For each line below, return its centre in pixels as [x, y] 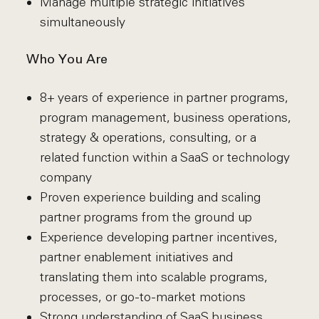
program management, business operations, [165, 117]
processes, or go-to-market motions [142, 297]
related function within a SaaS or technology [164, 157]
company [66, 177]
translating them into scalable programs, [153, 277]
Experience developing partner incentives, [158, 237]
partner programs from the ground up [146, 217]
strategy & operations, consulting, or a [148, 137]
